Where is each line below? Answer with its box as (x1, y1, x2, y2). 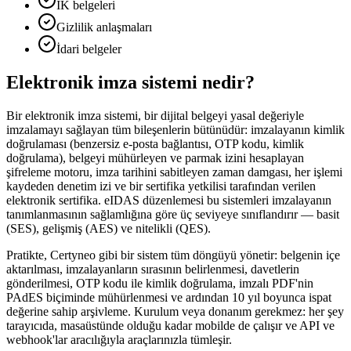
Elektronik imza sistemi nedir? (6, 71, 255, 92)
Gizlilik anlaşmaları (56, 20, 152, 34)
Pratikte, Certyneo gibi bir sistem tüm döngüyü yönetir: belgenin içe (6, 248, 340, 262)
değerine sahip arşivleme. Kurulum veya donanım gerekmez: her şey (6, 304, 344, 318)
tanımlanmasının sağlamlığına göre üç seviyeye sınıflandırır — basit (6, 207, 339, 221)
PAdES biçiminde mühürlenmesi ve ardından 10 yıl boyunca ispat (6, 290, 331, 304)
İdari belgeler (56, 42, 121, 56)
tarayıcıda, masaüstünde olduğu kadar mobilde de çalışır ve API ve (6, 318, 335, 332)
